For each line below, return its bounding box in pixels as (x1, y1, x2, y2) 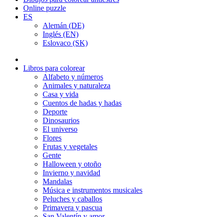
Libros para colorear (23, 64, 85, 72)
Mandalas (43, 177, 72, 186)
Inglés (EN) (43, 30, 78, 38)
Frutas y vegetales (43, 142, 97, 151)
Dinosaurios (43, 116, 79, 124)
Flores (43, 134, 62, 142)
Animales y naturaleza (43, 81, 110, 90)
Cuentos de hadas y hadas (43, 99, 122, 107)
